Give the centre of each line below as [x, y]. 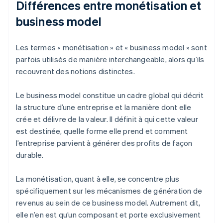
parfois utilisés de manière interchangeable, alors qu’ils [110, 59]
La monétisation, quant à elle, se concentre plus [98, 179]
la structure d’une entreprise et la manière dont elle [104, 107]
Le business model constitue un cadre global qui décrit [110, 95]
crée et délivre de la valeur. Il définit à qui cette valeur [107, 119]
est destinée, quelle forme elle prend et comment [102, 131]
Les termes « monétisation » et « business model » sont [111, 48]
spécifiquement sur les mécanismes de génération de [109, 191]
